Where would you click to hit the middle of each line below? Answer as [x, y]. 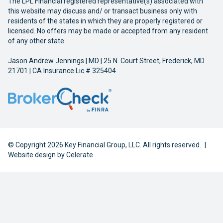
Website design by [37, 155]
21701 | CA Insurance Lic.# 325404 [62, 71]
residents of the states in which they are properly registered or [105, 21]
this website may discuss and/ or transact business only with [103, 11]
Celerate [80, 155]
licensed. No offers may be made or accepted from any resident [108, 31]
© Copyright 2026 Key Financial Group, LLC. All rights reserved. [105, 145]
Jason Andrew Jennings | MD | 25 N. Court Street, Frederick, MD [106, 61]
